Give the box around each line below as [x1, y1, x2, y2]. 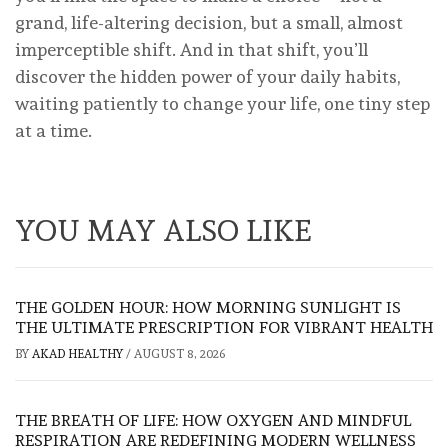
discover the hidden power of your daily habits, [15, 66, 400, 88]
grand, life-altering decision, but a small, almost [15, 12, 403, 34]
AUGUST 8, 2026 [134, 347, 225, 362]
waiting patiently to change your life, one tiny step [15, 93, 430, 115]
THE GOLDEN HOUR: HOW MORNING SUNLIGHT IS [15, 298, 401, 318]
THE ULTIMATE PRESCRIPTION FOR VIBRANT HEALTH [15, 318, 433, 338]
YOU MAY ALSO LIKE [15, 213, 312, 249]
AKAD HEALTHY [32, 347, 126, 362]
